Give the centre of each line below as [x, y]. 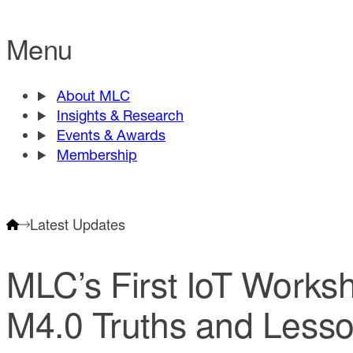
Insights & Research [121, 115]
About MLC [94, 96]
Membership [97, 155]
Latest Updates [78, 224]
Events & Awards [111, 135]
